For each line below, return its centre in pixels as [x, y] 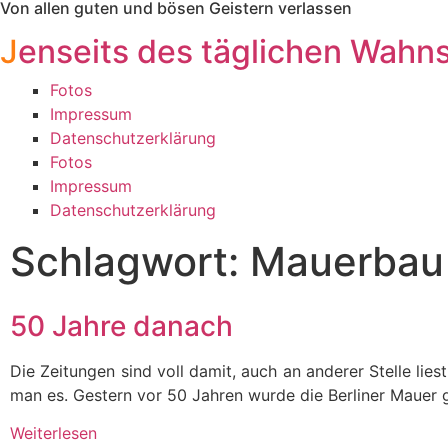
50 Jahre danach [121, 326]
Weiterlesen [53, 433]
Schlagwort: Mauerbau [227, 261]
